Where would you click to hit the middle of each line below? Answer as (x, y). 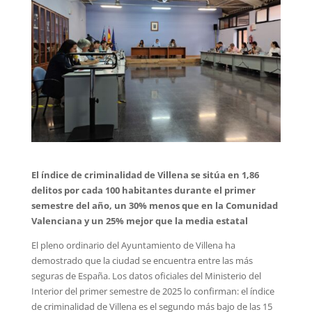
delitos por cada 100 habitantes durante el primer (143, 190)
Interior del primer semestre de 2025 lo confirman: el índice (153, 291)
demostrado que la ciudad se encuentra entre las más (142, 260)
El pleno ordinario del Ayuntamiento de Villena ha (133, 245)
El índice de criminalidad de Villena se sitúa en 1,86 (145, 174)
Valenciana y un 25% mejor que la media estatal (139, 220)
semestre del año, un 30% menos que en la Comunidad (154, 205)
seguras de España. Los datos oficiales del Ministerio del (146, 275)
